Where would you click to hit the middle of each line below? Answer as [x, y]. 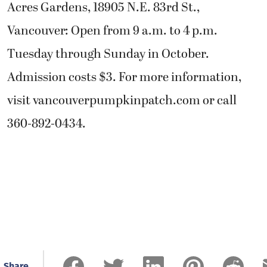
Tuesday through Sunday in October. [108, 54]
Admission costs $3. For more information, [124, 77]
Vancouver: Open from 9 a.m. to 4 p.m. [112, 31]
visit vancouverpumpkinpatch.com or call [122, 100]
